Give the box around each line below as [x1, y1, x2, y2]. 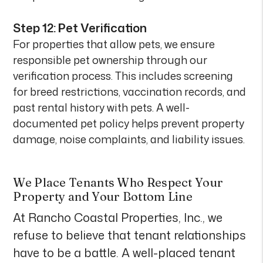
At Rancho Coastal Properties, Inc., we [13, 209, 223, 225]
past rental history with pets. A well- [13, 100, 190, 115]
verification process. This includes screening [13, 68, 234, 83]
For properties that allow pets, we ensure [13, 36, 215, 52]
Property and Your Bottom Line [13, 189, 193, 204]
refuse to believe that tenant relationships [13, 227, 247, 243]
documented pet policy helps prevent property [13, 116, 245, 131]
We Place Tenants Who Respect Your [13, 175, 224, 190]
